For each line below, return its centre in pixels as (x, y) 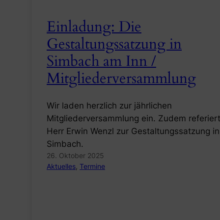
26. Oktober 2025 (75, 156)
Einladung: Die (94, 27)
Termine (92, 166)
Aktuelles (61, 166)
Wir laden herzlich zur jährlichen (109, 106)
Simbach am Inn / (101, 61)
